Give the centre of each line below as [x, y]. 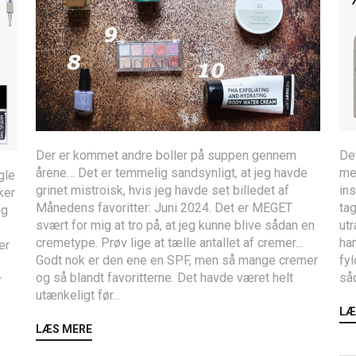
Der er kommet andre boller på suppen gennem [166, 155]
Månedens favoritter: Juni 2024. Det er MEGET [164, 207]
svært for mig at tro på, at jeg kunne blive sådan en [176, 225]
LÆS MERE [64, 329]
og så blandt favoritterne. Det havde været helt [165, 277]
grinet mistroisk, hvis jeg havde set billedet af [163, 190]
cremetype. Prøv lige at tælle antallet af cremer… [170, 242]
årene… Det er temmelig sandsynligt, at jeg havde [172, 172]
